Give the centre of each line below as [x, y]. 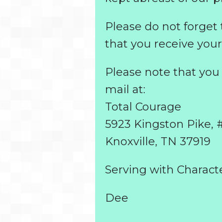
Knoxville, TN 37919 [158, 141]
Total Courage [143, 107]
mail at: [125, 89]
